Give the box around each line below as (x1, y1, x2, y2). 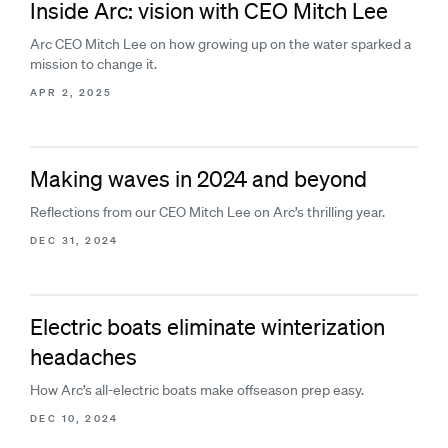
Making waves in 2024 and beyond (30, 165, 367, 192)
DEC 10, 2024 (30, 411, 119, 426)
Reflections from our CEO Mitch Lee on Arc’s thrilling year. (30, 203, 385, 221)
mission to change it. (30, 55, 157, 73)
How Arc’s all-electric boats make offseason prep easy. (30, 381, 364, 399)
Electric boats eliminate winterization (30, 313, 385, 340)
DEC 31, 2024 (30, 233, 119, 248)
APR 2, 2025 (30, 85, 113, 100)
